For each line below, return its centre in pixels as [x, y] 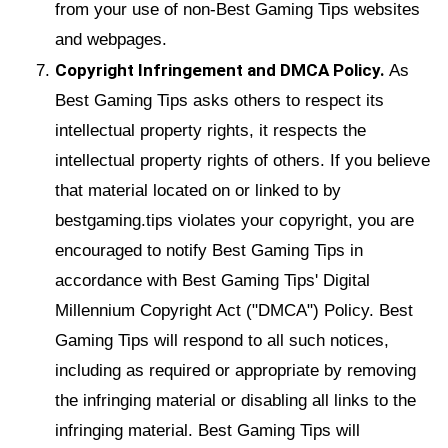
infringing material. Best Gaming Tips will [207, 430]
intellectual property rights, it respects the [210, 130]
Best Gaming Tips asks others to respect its [219, 100]
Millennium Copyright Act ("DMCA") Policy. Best [234, 310]
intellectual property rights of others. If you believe [242, 160]
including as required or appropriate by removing [235, 370]
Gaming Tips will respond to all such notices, [222, 340]
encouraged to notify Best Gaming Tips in [209, 250]
